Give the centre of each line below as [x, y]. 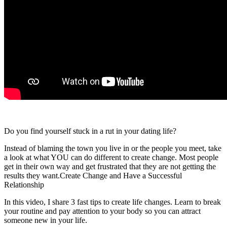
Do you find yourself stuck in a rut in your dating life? [90, 131]
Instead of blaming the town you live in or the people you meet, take [113, 148]
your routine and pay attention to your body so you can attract [102, 211]
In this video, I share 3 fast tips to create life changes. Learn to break [112, 202]
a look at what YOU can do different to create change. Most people [111, 158]
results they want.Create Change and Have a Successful [93, 176]
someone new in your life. [46, 220]
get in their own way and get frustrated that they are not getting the [110, 167]
